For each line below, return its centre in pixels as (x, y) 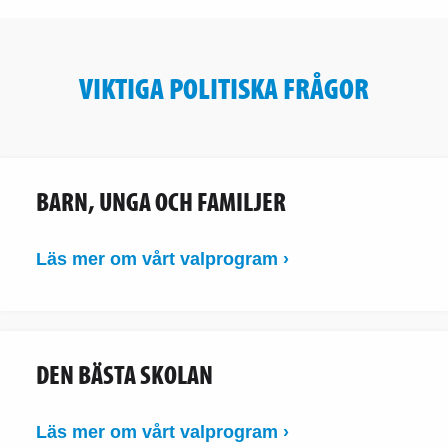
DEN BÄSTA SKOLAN (124, 374)
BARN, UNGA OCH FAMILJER (161, 201)
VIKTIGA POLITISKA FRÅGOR (224, 87)
